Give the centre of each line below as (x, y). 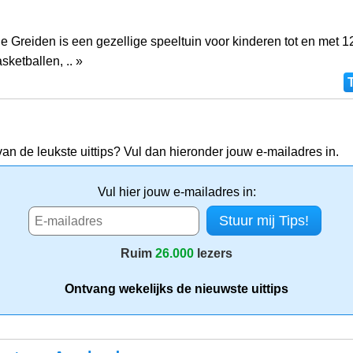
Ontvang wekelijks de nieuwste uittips (176, 288)
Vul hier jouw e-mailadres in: (176, 191)
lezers (213, 253)
